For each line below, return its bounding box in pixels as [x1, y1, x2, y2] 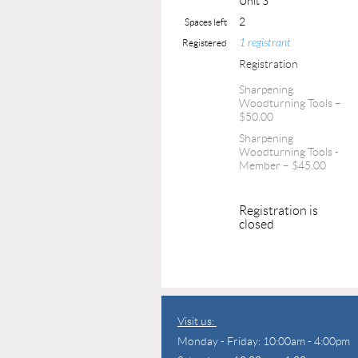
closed [239, 217, 274, 231]
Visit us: [177, 314, 217, 328]
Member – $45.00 [239, 158, 326, 172]
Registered [182, 37, 227, 48]
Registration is [239, 203, 318, 217]
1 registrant [239, 35, 291, 50]
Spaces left [185, 16, 227, 27]
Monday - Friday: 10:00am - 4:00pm [177, 334, 350, 348]
